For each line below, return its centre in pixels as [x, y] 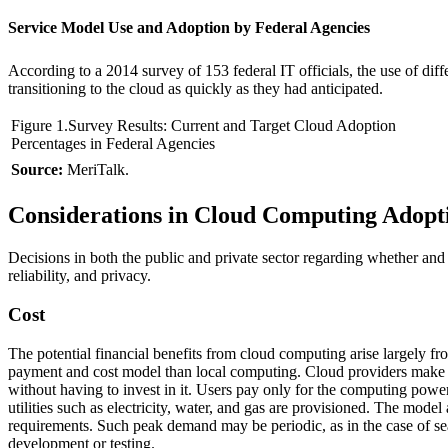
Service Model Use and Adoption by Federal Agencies [189, 27]
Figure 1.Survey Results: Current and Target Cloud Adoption [203, 126]
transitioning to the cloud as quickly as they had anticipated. [195, 89]
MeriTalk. [96, 170]
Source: [37, 170]
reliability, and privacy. [79, 276]
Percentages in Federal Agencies [113, 144]
